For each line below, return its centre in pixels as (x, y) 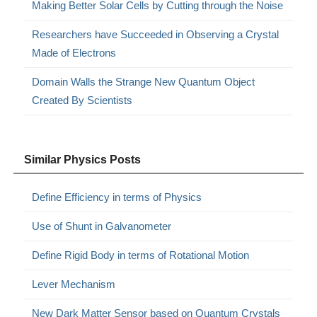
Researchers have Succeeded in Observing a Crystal (156, 34)
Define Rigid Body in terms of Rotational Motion (141, 255)
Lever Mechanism (74, 284)
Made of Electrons (74, 52)
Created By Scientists (82, 100)
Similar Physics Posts (83, 159)
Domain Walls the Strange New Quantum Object (144, 81)
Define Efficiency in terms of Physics (117, 197)
